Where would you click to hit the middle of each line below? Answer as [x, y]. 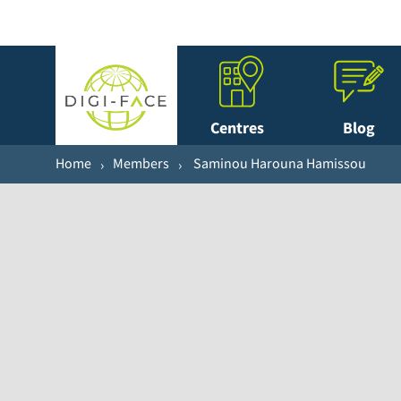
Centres [238, 128]
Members [141, 162]
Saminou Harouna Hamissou [280, 162]
